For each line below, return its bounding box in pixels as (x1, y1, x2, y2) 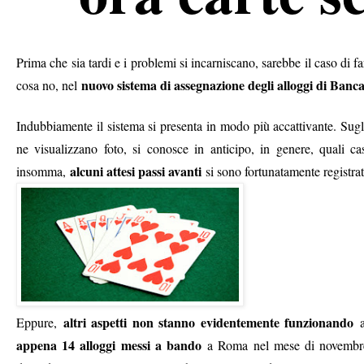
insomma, (16, 162, 66, 180)
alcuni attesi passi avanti (70, 161, 201, 180)
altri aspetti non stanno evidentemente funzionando (63, 312, 353, 331)
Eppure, (16, 313, 57, 331)
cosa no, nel (16, 76, 77, 93)
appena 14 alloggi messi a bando (16, 335, 201, 354)
